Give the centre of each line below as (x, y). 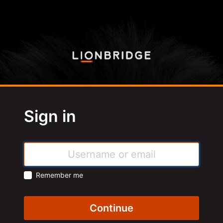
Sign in (50, 116)
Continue (111, 208)
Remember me (59, 175)
